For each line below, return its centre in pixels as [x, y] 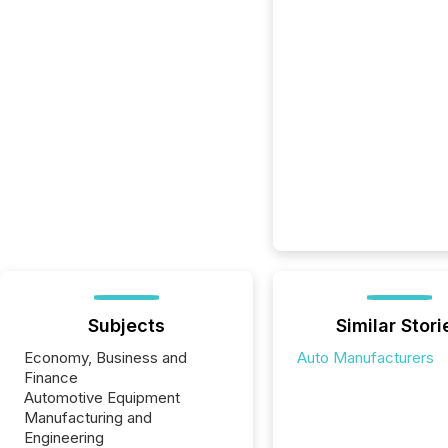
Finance [51, 377]
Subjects [126, 325]
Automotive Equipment [102, 397]
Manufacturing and [88, 417]
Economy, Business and [105, 357]
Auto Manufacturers [365, 357]
